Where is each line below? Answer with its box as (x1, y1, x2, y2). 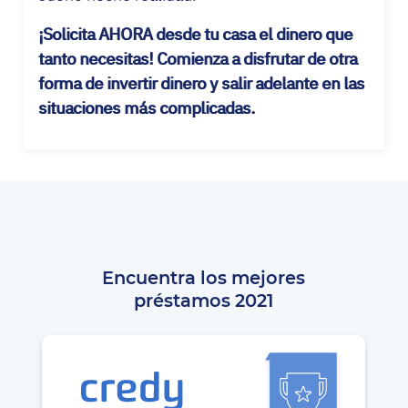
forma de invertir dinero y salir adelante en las (38, 72, 364, 94)
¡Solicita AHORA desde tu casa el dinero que (38, 23, 352, 45)
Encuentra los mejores (102, 269, 306, 288)
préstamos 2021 (134, 291, 274, 311)
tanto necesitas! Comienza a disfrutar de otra (38, 47, 357, 69)
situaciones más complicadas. (38, 97, 255, 118)
